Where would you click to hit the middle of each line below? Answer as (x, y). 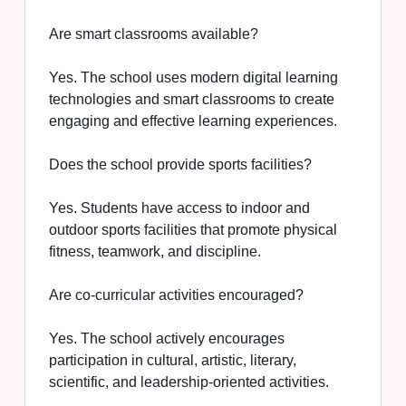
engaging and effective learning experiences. (193, 121)
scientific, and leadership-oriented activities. (188, 382)
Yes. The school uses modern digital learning (193, 78)
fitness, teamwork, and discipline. (155, 252)
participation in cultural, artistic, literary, (172, 361)
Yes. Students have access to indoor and (179, 208)
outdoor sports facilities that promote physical (193, 230)
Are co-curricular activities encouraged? (176, 295)
